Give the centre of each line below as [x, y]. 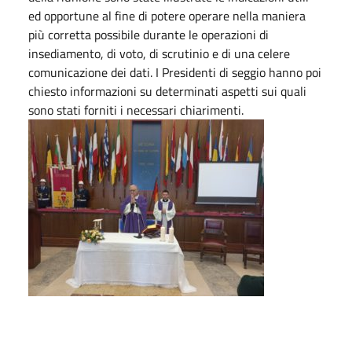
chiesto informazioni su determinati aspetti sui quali [167, 91]
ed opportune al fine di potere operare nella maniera [167, 15]
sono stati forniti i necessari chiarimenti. [136, 110]
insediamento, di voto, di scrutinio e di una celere [159, 53]
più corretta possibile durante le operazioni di [148, 34]
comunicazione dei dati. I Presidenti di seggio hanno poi [175, 72]
